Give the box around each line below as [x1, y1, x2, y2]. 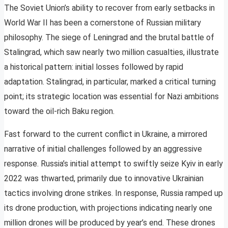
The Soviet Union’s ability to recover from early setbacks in [4, 3, 215, 13]
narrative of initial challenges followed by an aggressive [4, 144, 202, 154]
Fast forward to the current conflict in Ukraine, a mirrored [4, 129, 207, 139]
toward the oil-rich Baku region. [4, 106, 115, 117]
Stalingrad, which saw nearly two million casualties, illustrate [4, 47, 219, 58]
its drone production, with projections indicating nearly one [4, 203, 212, 213]
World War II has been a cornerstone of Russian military [4, 18, 201, 28]
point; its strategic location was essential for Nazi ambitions [4, 92, 219, 102]
